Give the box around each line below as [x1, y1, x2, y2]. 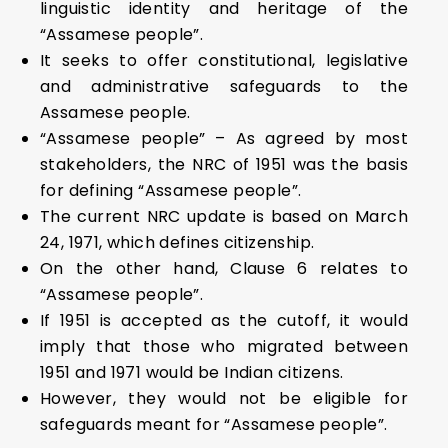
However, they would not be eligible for [40, 387, 408, 410]
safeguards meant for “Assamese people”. [40, 413, 388, 436]
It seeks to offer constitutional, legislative [40, 49, 408, 72]
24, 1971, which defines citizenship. [40, 231, 315, 254]
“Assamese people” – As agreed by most [40, 127, 408, 150]
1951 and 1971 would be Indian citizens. [40, 361, 344, 384]
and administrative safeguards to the [40, 75, 408, 98]
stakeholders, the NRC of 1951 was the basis [40, 153, 408, 176]
